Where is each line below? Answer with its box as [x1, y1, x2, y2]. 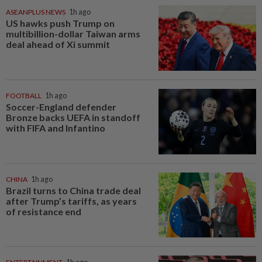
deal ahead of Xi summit [6, 39, 110, 50]
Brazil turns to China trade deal [6, 184, 141, 196]
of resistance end [6, 205, 81, 217]
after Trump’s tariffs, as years [6, 195, 137, 206]
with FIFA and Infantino [6, 122, 105, 133]
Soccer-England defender [6, 101, 116, 112]
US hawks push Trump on [6, 18, 115, 29]
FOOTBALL [6, 91, 42, 100]
